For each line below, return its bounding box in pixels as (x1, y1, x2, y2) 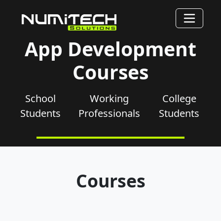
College (162, 91, 196, 105)
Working (89, 91, 129, 105)
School (25, 91, 56, 105)
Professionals (78, 106, 140, 120)
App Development (25, 35, 196, 62)
